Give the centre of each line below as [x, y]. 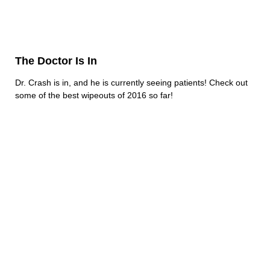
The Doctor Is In [56, 61]
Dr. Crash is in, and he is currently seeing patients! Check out [131, 82]
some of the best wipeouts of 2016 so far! [94, 95]
